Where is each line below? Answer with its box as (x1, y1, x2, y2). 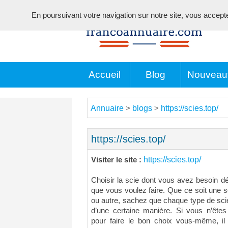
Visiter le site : (91, 156, 144, 164)
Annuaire (91, 104, 124, 112)
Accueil (89, 69, 121, 80)
